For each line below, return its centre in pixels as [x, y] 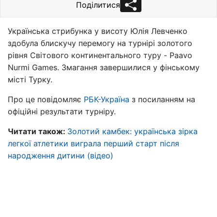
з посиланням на [162, 99]
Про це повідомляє [46, 99]
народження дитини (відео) [61, 155]
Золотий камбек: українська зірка [132, 131]
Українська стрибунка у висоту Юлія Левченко [98, 31]
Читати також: [38, 131]
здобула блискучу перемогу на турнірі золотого [100, 43]
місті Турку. [30, 79]
